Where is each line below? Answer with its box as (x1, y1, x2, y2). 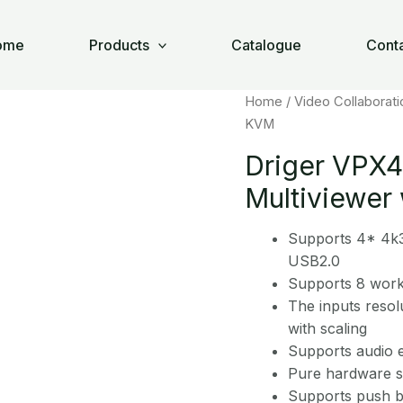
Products (88, 36, 149, 54)
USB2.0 (288, 251, 340, 270)
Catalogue (231, 36, 302, 54)
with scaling (288, 318, 367, 337)
